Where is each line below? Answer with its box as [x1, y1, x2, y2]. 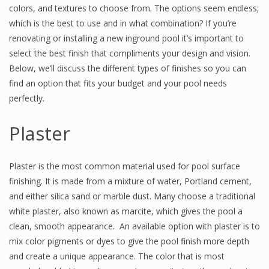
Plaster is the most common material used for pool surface [9, 160, 240, 172]
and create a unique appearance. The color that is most [9, 250, 225, 262]
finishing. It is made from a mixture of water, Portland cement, [9, 175, 252, 187]
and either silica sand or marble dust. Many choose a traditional [9, 190, 255, 202]
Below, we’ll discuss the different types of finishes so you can [9, 62, 246, 74]
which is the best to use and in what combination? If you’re [9, 17, 237, 29]
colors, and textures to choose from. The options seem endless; [9, 2, 259, 14]
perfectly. [9, 92, 44, 104]
